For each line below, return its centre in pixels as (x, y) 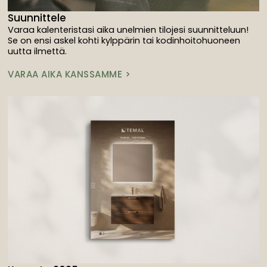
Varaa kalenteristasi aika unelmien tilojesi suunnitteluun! (128, 30)
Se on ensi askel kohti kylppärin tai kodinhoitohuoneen (124, 40)
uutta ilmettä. (38, 51)
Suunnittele (37, 18)
